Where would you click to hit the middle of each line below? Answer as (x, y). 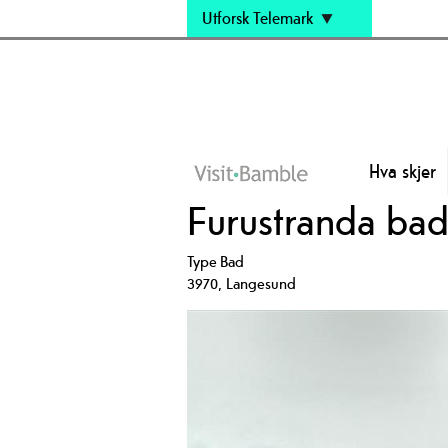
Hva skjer (402, 170)
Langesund (261, 283)
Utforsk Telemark (257, 18)
